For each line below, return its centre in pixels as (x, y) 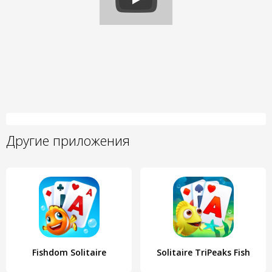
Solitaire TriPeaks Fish (203, 252)
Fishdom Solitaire (69, 252)
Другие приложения (68, 140)
